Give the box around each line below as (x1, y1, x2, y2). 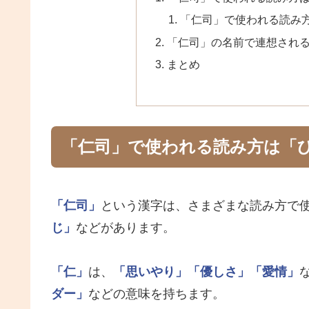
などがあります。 (76, 221, 175, 235)
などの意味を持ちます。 (88, 287, 225, 301)
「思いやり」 (113, 265, 188, 279)
